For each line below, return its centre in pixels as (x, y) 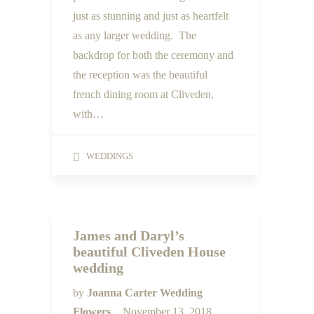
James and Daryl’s (129, 235)
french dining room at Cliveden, (143, 94)
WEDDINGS (110, 156)
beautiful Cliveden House (149, 252)
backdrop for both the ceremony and (153, 55)
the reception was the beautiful (140, 75)
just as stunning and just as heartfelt (151, 16)
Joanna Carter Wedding (145, 293)
